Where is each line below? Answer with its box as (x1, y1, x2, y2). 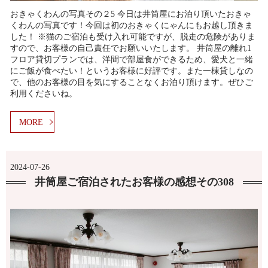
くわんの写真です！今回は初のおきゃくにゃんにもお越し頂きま (10, 20, 253, 30)
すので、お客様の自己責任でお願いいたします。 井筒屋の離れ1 (10, 43, 251, 53)
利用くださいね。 (10, 89, 77, 98)
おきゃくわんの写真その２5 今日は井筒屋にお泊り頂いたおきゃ (10, 9, 251, 19)
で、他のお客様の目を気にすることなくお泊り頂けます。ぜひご (10, 77, 253, 87)
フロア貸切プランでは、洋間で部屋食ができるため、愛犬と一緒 (10, 54, 253, 64)
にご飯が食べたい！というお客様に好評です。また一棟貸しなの (10, 66, 253, 75)
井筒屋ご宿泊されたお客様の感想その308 (34, 176, 234, 188)
